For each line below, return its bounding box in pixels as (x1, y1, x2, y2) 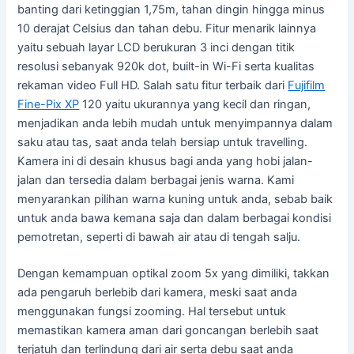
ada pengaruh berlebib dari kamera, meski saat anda (17, 284, 298, 299)
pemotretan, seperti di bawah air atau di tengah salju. (17, 229, 301, 244)
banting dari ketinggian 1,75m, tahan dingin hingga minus (17, 2, 326, 17)
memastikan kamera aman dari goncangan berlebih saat (17, 322, 319, 337)
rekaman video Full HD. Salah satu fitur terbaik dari (17, 77, 288, 92)
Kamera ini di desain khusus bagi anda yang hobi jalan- (17, 153, 314, 168)
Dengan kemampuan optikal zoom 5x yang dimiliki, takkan (17, 265, 330, 281)
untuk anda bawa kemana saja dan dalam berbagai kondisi (17, 210, 332, 225)
